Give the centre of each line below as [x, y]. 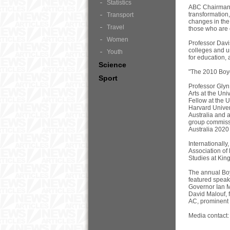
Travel [116, 27]
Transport [120, 15]
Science [112, 65]
